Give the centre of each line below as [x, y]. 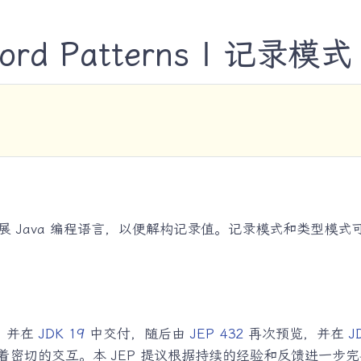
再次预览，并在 [296, 334]
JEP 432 [216, 334]
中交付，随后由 [137, 334]
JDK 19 [61, 334]
